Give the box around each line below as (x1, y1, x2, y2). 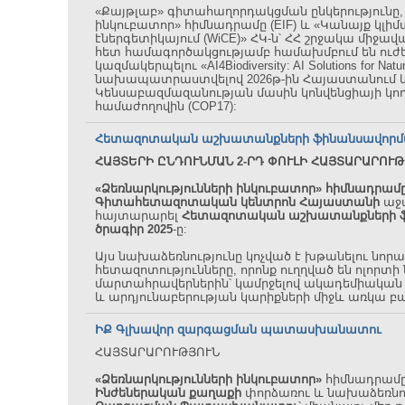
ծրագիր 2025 (95, 222, 173, 236)
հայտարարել (95, 209, 182, 222)
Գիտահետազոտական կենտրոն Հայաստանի (95, 195, 380, 209)
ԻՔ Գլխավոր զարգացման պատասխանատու (95, 323, 381, 336)
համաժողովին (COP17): (95, 99, 237, 113)
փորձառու (245, 386, 310, 400)
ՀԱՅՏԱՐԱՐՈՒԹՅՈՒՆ (95, 345, 220, 359)
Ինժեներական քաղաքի (95, 386, 241, 400)
